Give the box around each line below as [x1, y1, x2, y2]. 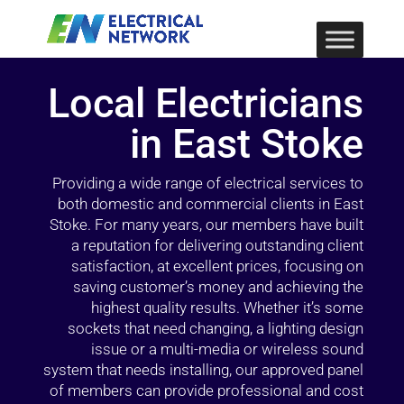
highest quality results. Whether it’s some [91, 298, 364, 317]
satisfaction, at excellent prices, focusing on [71, 257, 364, 275]
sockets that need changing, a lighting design [68, 319, 364, 337]
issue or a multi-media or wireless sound [91, 340, 364, 358]
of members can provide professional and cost [50, 381, 364, 399]
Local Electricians [48, 79, 364, 127]
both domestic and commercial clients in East [58, 195, 364, 213]
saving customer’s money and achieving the [73, 278, 364, 296]
